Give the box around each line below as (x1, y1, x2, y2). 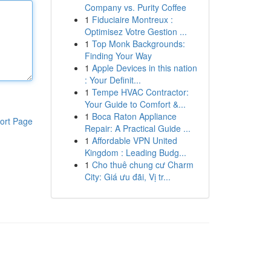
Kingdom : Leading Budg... (84, 146, 186, 158)
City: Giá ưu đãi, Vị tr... (84, 171, 171, 183)
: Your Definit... (84, 74, 141, 86)
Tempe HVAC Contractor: (91, 86, 189, 98)
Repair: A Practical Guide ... (84, 122, 191, 134)
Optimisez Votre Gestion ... (84, 25, 187, 38)
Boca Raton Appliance (91, 110, 177, 122)
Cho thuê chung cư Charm (91, 158, 194, 171)
